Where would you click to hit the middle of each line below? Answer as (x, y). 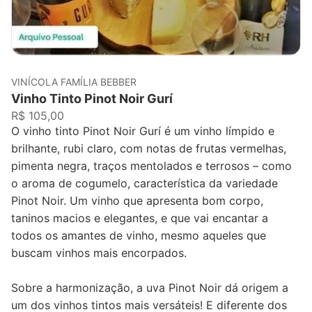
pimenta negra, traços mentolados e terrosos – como (151, 165)
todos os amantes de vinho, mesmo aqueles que (139, 235)
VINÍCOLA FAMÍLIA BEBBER (74, 81)
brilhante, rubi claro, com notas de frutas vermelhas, (149, 148)
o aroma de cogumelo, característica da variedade (145, 183)
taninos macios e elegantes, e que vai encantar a (140, 218)
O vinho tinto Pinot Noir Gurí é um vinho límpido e (143, 131)
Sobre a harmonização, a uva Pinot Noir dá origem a (150, 287)
